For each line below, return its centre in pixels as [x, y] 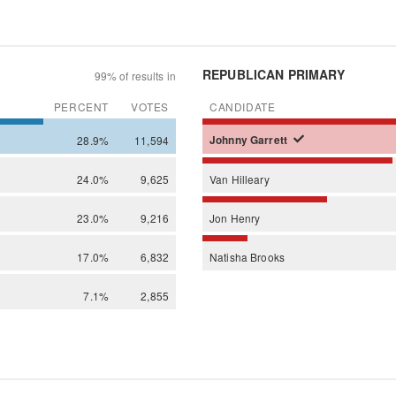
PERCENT [81, 106]
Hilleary [250, 179]
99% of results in [135, 75]
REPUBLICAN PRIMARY [274, 74]
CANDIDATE [243, 106]
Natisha [230, 256]
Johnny [230, 140]
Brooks [267, 256]
